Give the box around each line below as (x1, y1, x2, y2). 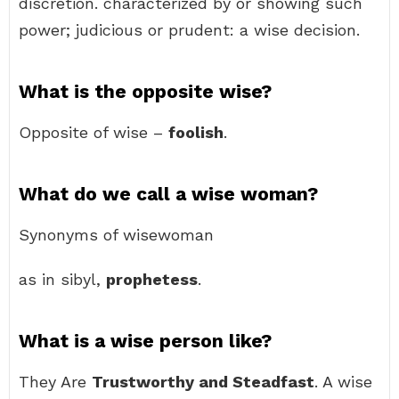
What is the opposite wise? (19, 80, 272, 102)
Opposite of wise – (19, 123, 168, 142)
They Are (19, 372, 92, 391)
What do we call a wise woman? (19, 183, 318, 205)
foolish (168, 123, 224, 142)
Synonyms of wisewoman (19, 225, 214, 244)
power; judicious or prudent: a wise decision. (19, 20, 360, 39)
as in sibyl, (19, 270, 106, 289)
